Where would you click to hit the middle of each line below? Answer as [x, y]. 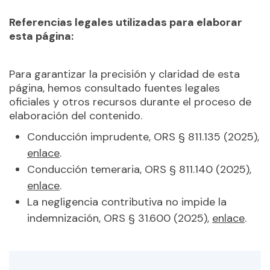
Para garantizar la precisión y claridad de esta [124, 74]
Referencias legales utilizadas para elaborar [126, 22]
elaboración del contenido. [76, 116]
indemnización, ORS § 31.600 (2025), [120, 218]
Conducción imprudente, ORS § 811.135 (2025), [143, 137]
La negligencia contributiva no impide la [127, 202]
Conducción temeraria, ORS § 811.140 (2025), [139, 169]
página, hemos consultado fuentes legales [115, 88]
